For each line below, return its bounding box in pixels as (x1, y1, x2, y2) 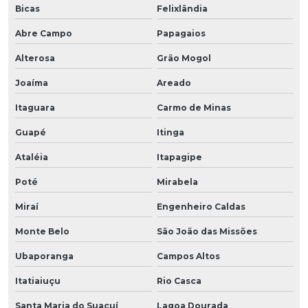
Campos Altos (156, 250, 220, 261)
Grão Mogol (156, 52, 211, 63)
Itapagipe (156, 151, 202, 162)
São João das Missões (156, 225, 257, 236)
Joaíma (15, 77, 48, 88)
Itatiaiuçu (15, 275, 60, 286)
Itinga (156, 126, 184, 137)
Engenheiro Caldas (156, 201, 245, 212)
